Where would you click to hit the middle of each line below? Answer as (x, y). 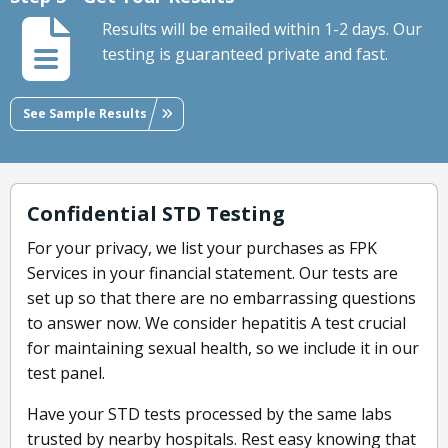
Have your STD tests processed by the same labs (209, 414)
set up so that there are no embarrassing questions (221, 298)
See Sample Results (85, 113)
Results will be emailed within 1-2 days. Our (262, 29)
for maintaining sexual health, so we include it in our (223, 348)
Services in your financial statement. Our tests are (212, 273)
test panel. (66, 373)
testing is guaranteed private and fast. (245, 54)
